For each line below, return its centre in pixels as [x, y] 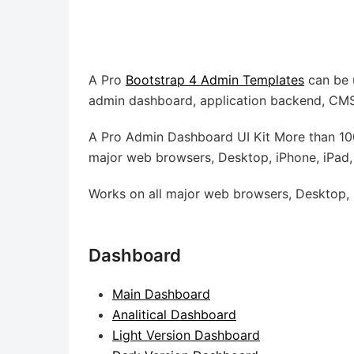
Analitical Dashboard [174, 314]
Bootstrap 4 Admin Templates [215, 80]
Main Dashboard [161, 294]
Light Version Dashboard [186, 335]
